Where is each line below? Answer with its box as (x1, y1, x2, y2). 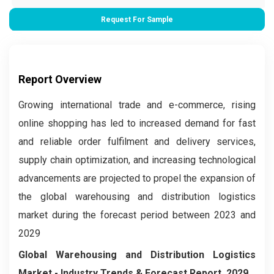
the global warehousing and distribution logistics (18, 191, 256, 203)
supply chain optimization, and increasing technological (18, 154, 256, 166)
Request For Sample (101, 15, 173, 24)
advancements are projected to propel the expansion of (18, 172, 256, 185)
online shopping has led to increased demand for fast (18, 117, 256, 130)
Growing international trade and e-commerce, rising (18, 99, 256, 111)
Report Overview (18, 73, 102, 86)
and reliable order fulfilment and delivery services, (18, 136, 256, 148)
